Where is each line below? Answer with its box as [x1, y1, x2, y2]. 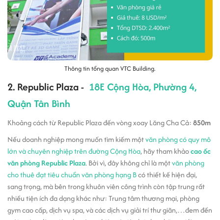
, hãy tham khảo [140, 146, 191, 156]
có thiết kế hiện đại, [137, 169, 197, 180]
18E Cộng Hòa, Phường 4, [89, 80, 196, 94]
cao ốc [191, 146, 211, 156]
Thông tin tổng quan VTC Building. [64, 64, 156, 73]
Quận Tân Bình [7, 96, 70, 110]
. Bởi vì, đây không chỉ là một [85, 158, 172, 168]
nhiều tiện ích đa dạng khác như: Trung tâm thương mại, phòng [7, 193, 199, 203]
